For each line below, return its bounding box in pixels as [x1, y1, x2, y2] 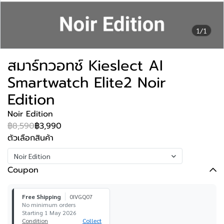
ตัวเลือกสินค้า [7, 132, 53, 144]
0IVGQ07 [69, 192, 93, 200]
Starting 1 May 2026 [22, 208, 76, 216]
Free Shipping [22, 192, 61, 200]
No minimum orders [22, 200, 75, 208]
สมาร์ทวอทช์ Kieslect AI [7, 54, 163, 76]
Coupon [7, 164, 38, 176]
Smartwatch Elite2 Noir [7, 71, 166, 93]
